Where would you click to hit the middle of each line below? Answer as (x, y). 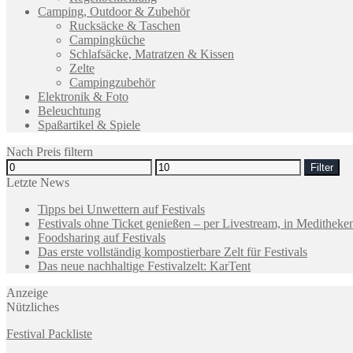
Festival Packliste (49, 333)
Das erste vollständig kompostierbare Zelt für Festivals (173, 251)
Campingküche (107, 39)
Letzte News (38, 182)
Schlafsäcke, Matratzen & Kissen (152, 54)
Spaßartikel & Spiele (89, 124)
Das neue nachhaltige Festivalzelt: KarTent (144, 266)
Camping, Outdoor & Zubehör (114, 11)
